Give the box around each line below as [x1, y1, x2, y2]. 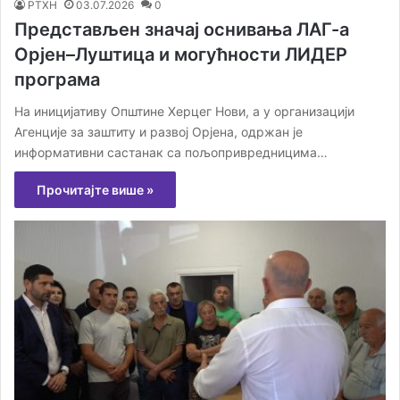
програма [14, 68, 100, 90]
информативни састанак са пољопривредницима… [14, 144, 328, 160]
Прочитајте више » [37, 181, 154, 197]
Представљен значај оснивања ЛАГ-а [14, 18, 349, 40]
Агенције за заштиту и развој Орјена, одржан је [14, 123, 303, 139]
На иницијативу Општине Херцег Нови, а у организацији [14, 103, 354, 119]
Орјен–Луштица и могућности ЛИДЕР [14, 43, 347, 65]
